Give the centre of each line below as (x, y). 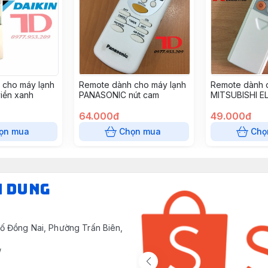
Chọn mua (140, 131)
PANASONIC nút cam (119, 95)
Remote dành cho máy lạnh (133, 85)
